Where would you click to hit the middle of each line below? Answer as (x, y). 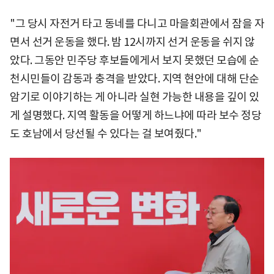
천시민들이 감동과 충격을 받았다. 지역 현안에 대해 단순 (135, 78)
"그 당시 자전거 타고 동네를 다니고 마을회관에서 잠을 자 (137, 23)
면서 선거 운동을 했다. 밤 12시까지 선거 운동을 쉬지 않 (132, 42)
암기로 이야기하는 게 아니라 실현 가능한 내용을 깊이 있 (135, 97)
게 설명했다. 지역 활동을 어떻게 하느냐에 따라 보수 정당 (135, 115)
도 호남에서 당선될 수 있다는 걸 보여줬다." (106, 133)
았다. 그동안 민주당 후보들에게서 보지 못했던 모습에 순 (135, 60)
